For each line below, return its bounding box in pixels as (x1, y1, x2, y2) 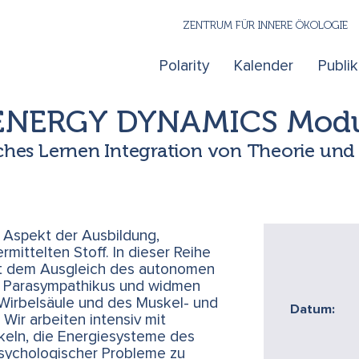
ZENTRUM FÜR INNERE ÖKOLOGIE (183, 18, 349, 31)
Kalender (233, 58, 293, 75)
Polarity (159, 58, 209, 75)
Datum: (290, 302, 336, 317)
